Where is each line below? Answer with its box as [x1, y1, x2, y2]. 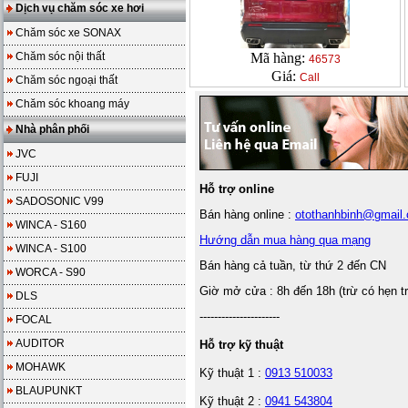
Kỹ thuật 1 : [199, 366, 265, 380]
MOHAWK [15, 361, 66, 373]
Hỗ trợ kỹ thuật [199, 338, 283, 352]
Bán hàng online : [199, 208, 295, 221]
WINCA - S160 [15, 219, 87, 231]
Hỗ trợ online [199, 182, 274, 196]
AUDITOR [15, 337, 65, 350]
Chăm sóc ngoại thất [15, 74, 117, 87]
